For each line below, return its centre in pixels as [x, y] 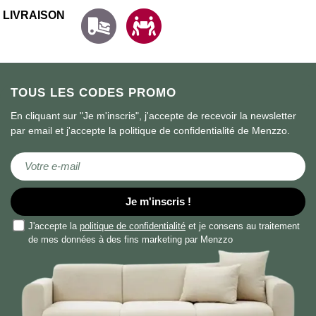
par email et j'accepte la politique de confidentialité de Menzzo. [150, 131]
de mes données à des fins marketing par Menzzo [130, 240]
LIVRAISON [34, 16]
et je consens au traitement [243, 226]
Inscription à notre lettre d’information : [84, 156]
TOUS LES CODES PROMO [93, 93]
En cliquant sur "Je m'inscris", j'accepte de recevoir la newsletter [153, 116]
